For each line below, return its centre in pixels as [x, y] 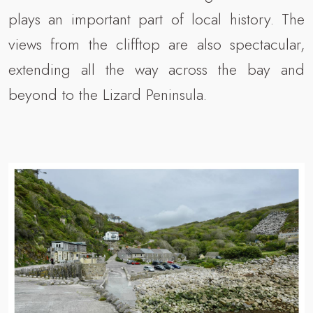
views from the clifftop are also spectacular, [156, 44]
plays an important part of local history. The [156, 19]
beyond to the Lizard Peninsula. [108, 95]
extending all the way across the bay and [156, 70]
